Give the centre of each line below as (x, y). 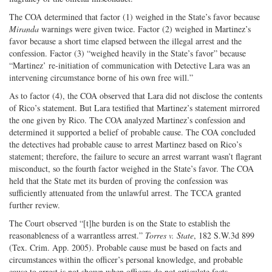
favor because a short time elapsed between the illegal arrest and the (125, 41)
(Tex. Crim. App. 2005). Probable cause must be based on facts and (125, 247)
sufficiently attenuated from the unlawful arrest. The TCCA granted (125, 192)
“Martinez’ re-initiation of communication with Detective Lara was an (130, 65)
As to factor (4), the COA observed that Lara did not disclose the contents (136, 95)
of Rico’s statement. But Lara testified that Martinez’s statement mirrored (134, 107)
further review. (35, 205)
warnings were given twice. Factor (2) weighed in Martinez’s (145, 29)
